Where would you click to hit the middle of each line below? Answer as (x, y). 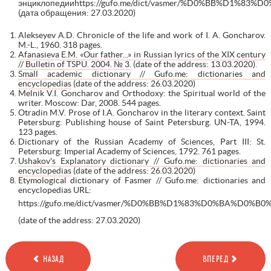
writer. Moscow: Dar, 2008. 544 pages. (89, 103)
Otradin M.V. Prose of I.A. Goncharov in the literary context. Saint (142, 112)
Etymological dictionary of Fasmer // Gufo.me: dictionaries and (142, 180)
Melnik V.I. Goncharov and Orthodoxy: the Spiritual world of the (142, 93)
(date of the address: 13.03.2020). (194, 64)
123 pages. (38, 132)
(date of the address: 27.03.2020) (79, 220)
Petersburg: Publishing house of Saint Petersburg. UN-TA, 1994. (142, 122)
